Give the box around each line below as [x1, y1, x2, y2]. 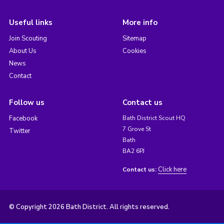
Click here [157, 164, 186, 174]
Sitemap [122, 33, 146, 43]
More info [122, 17, 157, 27]
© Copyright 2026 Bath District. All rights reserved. [8, 202, 169, 211]
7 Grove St [122, 124, 151, 133]
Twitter [8, 126, 30, 135]
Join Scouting [8, 33, 47, 43]
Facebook [8, 113, 37, 123]
